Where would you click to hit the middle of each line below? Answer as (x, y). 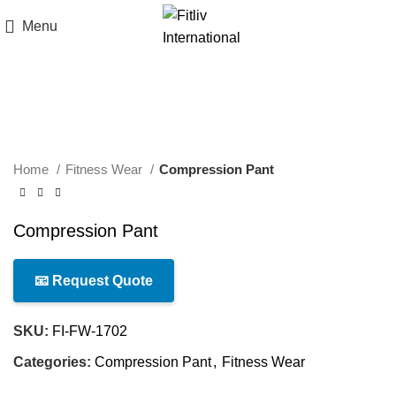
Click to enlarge (62, 104)
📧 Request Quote (94, 281)
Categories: (52, 362)
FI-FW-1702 (90, 331)
